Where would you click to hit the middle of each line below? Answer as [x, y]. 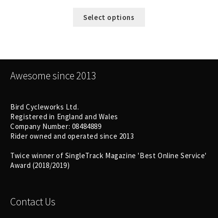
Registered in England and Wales [64, 116]
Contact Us [33, 202]
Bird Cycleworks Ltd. [45, 107]
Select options [109, 17]
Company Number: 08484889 [56, 126]
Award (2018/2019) [40, 165]
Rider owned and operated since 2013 [72, 136]
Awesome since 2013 [53, 76]
